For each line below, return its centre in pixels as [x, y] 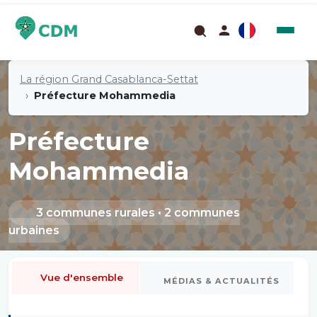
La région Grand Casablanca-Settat [109, 79]
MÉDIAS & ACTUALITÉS [221, 281]
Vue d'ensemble [82, 277]
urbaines [34, 230]
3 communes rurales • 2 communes [137, 213]
